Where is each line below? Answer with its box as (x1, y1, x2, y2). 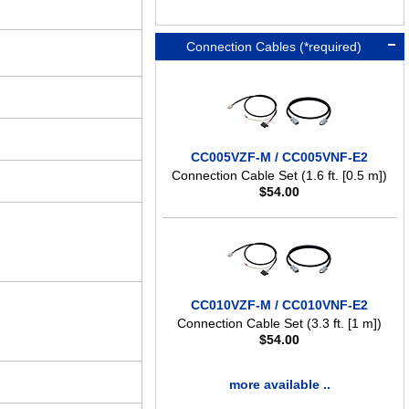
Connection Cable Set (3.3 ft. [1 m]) (177, 316, 383, 331)
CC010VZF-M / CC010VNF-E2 (191, 298, 369, 313)
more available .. (228, 377, 330, 393)
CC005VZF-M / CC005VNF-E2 (191, 150, 369, 165)
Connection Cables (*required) (183, 39, 362, 55)
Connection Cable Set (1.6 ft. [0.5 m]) (172, 168, 388, 184)
